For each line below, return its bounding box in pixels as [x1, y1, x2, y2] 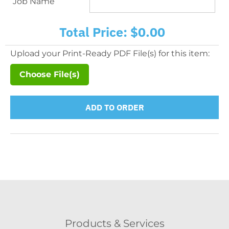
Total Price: [59, 24, 127, 41]
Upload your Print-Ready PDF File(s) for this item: [10, 49, 210, 59]
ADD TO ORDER [85, 102, 144, 112]
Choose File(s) [19, 70, 80, 80]
